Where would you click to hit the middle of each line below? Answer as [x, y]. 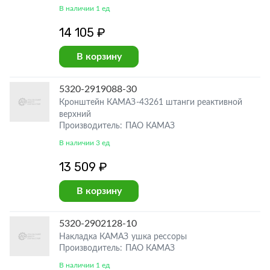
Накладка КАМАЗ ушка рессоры [123, 237]
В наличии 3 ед [85, 143]
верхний [75, 115]
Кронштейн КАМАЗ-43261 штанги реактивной [151, 102]
